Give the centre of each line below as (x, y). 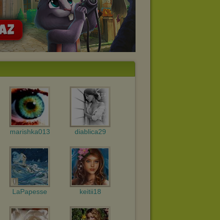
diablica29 (90, 132)
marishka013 (30, 132)
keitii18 (90, 192)
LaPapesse (30, 192)
